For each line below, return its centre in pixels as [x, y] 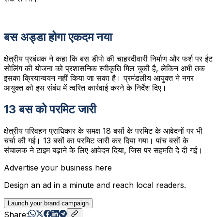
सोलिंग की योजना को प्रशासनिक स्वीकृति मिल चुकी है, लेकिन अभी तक [104, 69]
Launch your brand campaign [48, 203]
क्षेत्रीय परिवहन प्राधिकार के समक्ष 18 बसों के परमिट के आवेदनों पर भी [103, 131]
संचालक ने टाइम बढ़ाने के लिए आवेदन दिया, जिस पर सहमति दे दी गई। [103, 150]
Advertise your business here [58, 168]
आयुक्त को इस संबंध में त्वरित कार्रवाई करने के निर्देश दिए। [85, 88]
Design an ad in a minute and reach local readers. [95, 185]
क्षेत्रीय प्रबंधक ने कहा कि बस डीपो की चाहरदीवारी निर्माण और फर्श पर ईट [108, 59]
